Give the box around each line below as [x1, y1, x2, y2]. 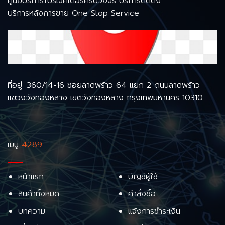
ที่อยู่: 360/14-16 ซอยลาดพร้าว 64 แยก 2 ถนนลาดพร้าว [8, 79, 200, 91]
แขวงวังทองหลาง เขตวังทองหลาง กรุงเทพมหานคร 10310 [8, 91, 203, 104]
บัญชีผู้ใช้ [128, 170, 158, 183]
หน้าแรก [18, 170, 44, 183]
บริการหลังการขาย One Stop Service [8, 7, 139, 20]
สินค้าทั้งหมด [18, 188, 59, 200]
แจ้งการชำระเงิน [128, 205, 180, 217]
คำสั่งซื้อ [128, 188, 156, 200]
